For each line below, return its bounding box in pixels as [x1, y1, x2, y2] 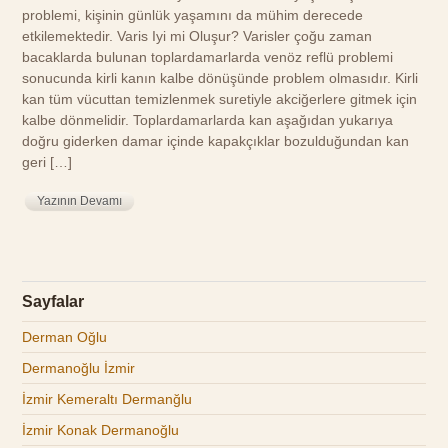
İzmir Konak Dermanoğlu [22, 422, 180, 439]
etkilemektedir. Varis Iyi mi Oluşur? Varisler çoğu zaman [22, 28, 373, 44]
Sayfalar [22, 293, 85, 311]
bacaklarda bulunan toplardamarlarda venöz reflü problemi [22, 49, 394, 65]
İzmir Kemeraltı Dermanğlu [22, 391, 193, 408]
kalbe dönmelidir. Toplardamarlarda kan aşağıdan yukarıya [22, 112, 394, 128]
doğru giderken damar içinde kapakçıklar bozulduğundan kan [22, 133, 410, 149]
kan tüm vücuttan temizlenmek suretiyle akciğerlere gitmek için [22, 91, 418, 107]
